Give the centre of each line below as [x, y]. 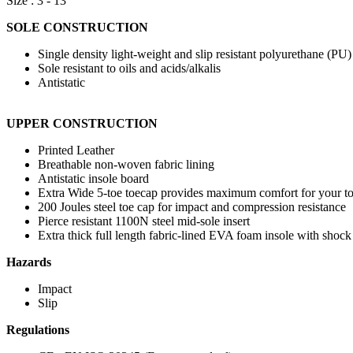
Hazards [29, 262]
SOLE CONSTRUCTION [77, 28]
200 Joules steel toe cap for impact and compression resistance [192, 207]
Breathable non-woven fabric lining [126, 165]
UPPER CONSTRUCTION [82, 124]
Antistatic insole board [93, 179]
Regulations [38, 330]
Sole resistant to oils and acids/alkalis [129, 69]
